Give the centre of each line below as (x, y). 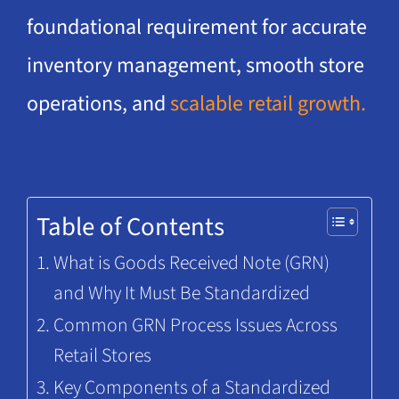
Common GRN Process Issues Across (196, 325)
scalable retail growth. (268, 103)
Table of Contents (130, 227)
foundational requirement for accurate (196, 27)
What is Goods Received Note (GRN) (192, 263)
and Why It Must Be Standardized (182, 293)
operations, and (98, 103)
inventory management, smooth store (195, 65)
